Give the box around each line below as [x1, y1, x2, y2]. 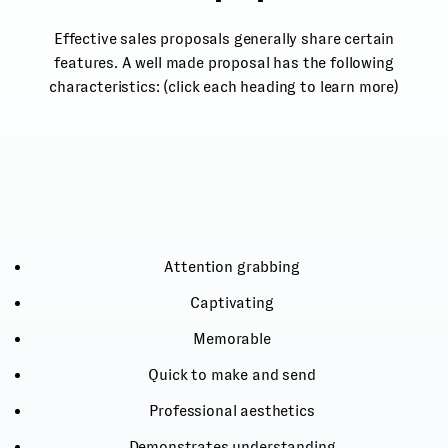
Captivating [190, 294, 274, 312]
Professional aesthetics [149, 402, 315, 420]
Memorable [193, 330, 271, 348]
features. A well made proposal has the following [54, 54, 394, 72]
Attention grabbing [164, 258, 300, 276]
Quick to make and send [148, 366, 316, 384]
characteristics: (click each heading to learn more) [49, 78, 399, 96]
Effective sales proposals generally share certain [53, 30, 395, 48]
